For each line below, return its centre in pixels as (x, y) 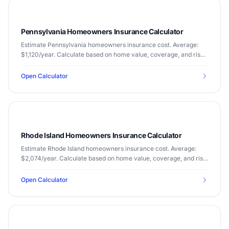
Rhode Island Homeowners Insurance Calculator (101, 135)
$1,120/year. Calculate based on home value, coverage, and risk (112, 54)
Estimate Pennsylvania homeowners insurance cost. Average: (110, 45)
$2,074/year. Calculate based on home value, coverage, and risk (114, 158)
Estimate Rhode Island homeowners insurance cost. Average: (109, 148)
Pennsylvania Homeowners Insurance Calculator (102, 31)
